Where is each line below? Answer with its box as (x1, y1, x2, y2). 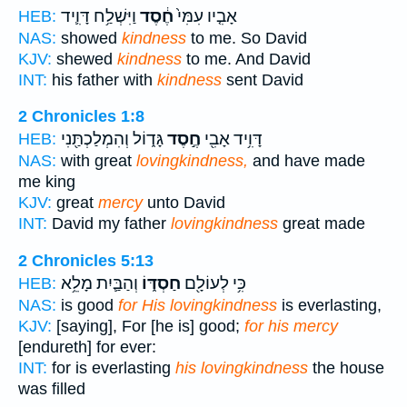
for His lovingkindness (118, 295, 277, 314)
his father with (47, 70, 157, 89)
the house (308, 358, 384, 377)
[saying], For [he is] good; (52, 316, 244, 335)
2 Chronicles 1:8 (18, 107, 144, 126)
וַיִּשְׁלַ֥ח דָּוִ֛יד (61, 5, 136, 26)
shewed (52, 49, 117, 68)
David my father (47, 214, 171, 233)
